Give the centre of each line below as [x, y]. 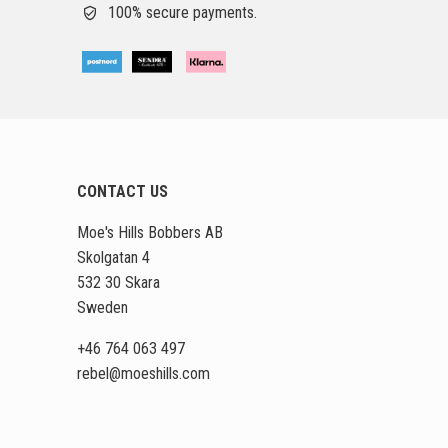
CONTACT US [123, 192]
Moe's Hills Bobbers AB [150, 232]
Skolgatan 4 [114, 257]
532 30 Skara [119, 282]
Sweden [103, 307]
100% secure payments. [183, 12]
